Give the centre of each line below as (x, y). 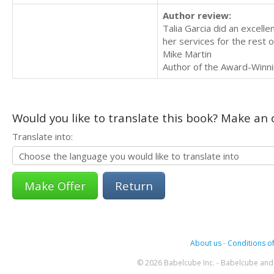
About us (206, 243)
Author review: (197, 16)
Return (134, 186)
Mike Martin (187, 54)
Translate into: (43, 137)
